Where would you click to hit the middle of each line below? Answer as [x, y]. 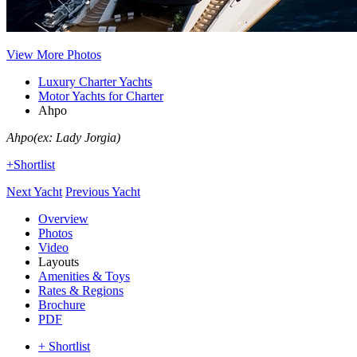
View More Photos [54, 55]
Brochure [62, 305]
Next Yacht [34, 192]
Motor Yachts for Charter [101, 96]
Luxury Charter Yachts [95, 82]
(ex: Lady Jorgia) [77, 137]
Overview [63, 219]
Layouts [59, 262]
